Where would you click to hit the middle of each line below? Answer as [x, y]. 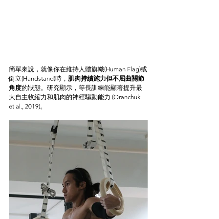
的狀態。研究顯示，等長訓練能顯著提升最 [82, 88]
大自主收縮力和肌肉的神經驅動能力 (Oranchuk [75, 97]
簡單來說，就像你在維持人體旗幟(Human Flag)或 [78, 69]
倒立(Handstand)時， [38, 78]
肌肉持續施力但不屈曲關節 [106, 78]
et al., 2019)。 [28, 106]
